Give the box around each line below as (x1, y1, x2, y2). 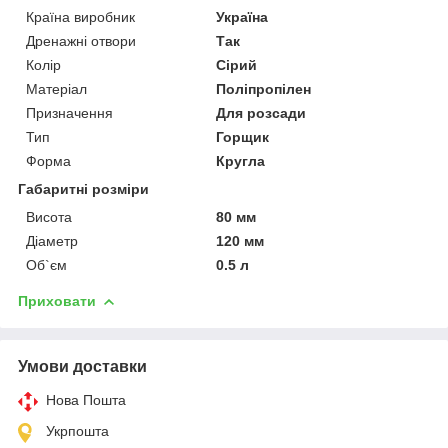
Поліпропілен (216, 80, 312, 97)
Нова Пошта (46, 391, 126, 408)
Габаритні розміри (18, 180, 149, 197)
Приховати (18, 292, 96, 309)
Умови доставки (18, 357, 147, 375)
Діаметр (26, 232, 78, 249)
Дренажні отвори (26, 32, 136, 49)
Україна (216, 8, 269, 25)
